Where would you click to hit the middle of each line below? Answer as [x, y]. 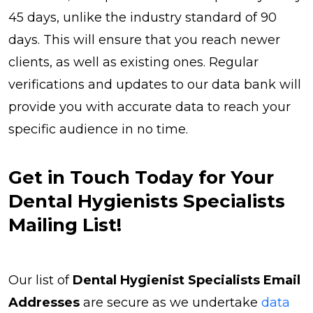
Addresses [44, 302]
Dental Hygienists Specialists [147, 201]
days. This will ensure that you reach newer [144, 39]
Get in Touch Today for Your [141, 177]
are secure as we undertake [170, 302]
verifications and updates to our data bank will [155, 84]
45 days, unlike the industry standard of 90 [143, 17]
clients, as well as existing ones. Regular [133, 62]
